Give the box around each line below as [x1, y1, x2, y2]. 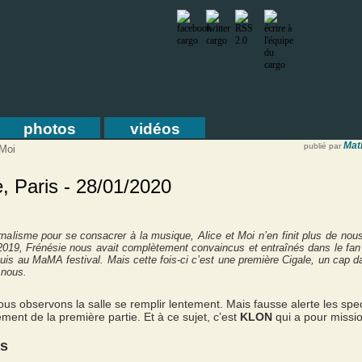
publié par [304, 141, 341, 150]
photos [23, 120, 76, 137]
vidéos [129, 120, 180, 137]
